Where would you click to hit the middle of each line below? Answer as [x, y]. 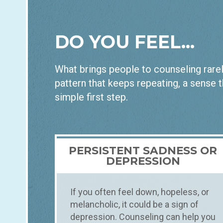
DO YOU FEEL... [125, 42]
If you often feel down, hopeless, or [140, 192]
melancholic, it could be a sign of [134, 205]
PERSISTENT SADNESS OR [143, 151]
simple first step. [91, 97]
